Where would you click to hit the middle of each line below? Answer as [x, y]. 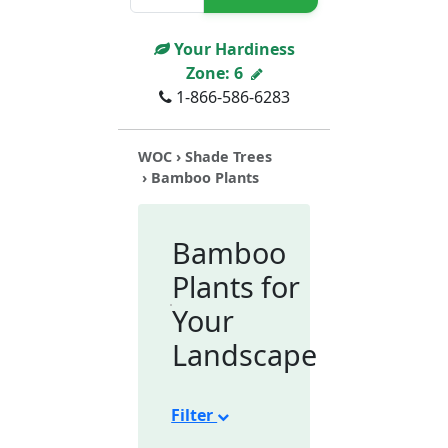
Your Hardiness [232, 48]
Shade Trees [229, 156]
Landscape [245, 354]
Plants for [236, 286]
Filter [194, 414]
